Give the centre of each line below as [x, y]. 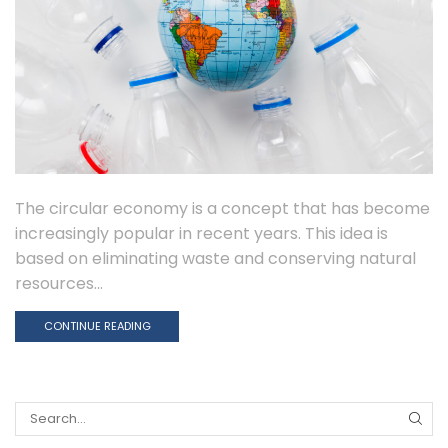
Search [37, 426]
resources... [59, 284]
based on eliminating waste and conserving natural [215, 259]
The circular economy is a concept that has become [222, 209]
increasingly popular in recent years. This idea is [201, 234]
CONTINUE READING [97, 325]
